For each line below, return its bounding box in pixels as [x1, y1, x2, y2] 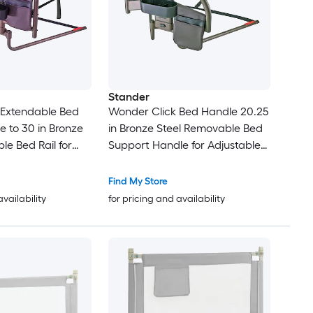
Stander [108, 90, 150, 104]
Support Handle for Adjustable [108, 138, 261, 152]
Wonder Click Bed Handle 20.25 [108, 105, 269, 119]
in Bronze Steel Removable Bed [108, 122, 263, 136]
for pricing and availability [108, 193, 225, 205]
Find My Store [108, 175, 168, 188]
